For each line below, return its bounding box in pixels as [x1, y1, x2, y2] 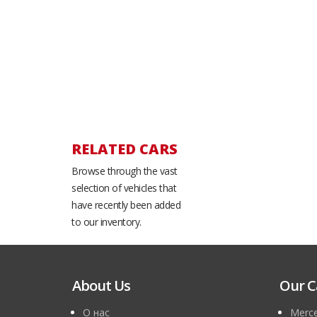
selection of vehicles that [71, 181, 176, 195]
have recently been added [71, 198, 180, 212]
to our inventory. [71, 215, 142, 229]
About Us [72, 276, 130, 295]
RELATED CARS [71, 139, 178, 158]
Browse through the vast [71, 164, 178, 178]
